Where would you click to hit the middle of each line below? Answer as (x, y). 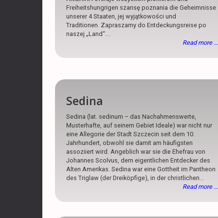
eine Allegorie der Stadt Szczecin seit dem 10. (131, 134)
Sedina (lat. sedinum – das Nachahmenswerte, (131, 116)
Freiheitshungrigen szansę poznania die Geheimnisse (141, 8)
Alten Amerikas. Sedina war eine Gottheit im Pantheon (141, 169)
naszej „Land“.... (89, 34)
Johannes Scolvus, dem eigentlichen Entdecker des (138, 160)
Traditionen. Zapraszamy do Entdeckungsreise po (136, 25)
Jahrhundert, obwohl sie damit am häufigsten (130, 143)
